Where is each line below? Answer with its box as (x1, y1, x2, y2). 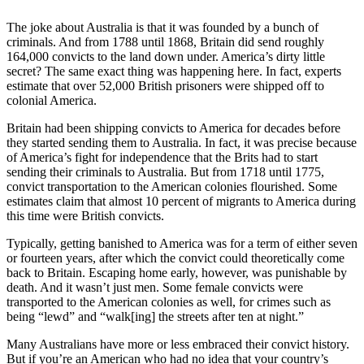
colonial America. (6, 93, 97, 107)
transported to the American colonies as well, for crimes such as (6, 294, 331, 309)
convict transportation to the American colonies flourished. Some (6, 179, 337, 193)
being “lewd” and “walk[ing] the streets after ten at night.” (6, 309, 304, 323)
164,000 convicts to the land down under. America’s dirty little (6, 49, 325, 63)
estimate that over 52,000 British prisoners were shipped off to (6, 78, 324, 93)
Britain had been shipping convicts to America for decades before (6, 120, 340, 135)
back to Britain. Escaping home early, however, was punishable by (6, 265, 347, 279)
